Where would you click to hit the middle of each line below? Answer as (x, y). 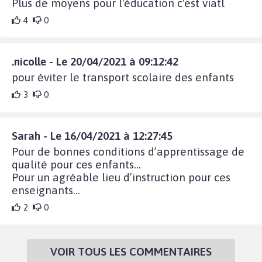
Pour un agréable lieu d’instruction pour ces (121, 177)
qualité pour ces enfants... (76, 164)
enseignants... (46, 190)
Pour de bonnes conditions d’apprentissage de (128, 151)
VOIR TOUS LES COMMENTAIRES (131, 251)
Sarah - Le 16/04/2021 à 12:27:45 (92, 135)
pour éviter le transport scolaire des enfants (123, 77)
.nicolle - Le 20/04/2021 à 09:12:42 (95, 61)
